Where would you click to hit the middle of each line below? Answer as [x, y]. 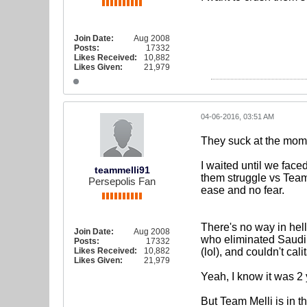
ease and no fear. [243, 190]
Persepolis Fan [122, 181]
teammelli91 [122, 170]
